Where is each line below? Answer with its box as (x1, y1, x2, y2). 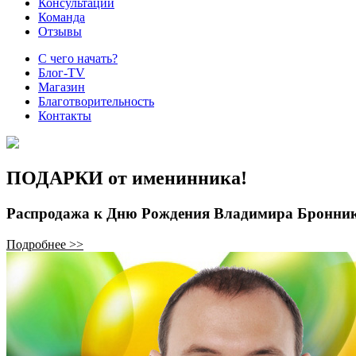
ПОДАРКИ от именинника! (6, 167, 247, 188)
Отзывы (38, 25, 82, 38)
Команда (38, 10, 85, 24)
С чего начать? (38, 52, 118, 65)
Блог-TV (38, 66, 85, 79)
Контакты (38, 109, 91, 122)
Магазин (38, 80, 85, 94)
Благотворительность (38, 95, 154, 108)
